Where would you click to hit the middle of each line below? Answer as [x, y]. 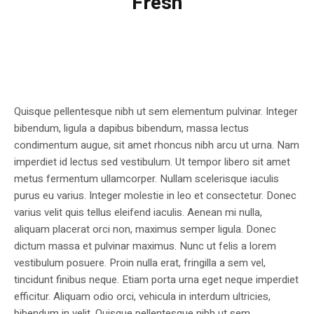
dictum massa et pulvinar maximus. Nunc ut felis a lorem [145, 246]
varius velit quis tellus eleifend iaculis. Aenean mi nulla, [138, 213]
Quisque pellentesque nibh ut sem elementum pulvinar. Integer [156, 112]
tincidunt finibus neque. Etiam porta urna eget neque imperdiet [156, 280]
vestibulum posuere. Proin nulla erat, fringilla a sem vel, [140, 263]
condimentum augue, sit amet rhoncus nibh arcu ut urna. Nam [157, 145]
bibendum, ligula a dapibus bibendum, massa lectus [131, 129]
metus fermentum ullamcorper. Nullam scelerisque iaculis [146, 179]
